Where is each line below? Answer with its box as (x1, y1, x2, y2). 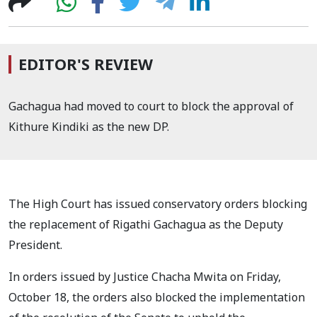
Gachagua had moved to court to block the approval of (8, 98, 294, 114)
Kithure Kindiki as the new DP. (8, 119, 169, 134)
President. (8, 237, 62, 253)
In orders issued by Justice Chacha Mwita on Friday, (8, 269, 281, 284)
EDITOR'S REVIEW (18, 54, 153, 74)
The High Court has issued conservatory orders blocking (8, 196, 307, 212)
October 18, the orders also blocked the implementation (8, 289, 305, 305)
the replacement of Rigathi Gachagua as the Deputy (8, 217, 283, 232)
